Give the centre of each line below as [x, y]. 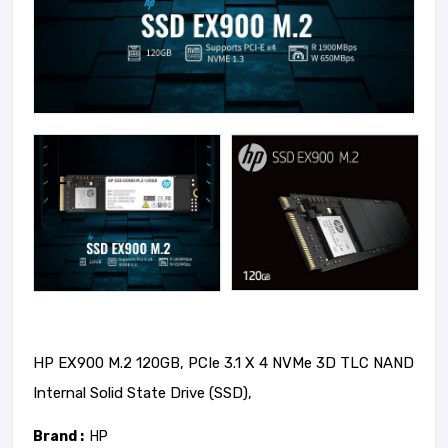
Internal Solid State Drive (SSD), [142, 393]
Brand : [58, 437]
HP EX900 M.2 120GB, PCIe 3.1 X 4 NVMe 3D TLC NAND [223, 363]
